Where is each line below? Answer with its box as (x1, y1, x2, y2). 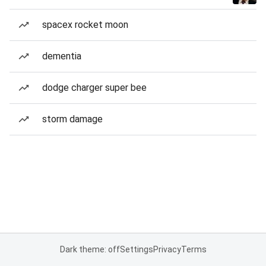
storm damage (42, 113, 103, 125)
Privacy (153, 245, 181, 254)
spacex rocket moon (42, 19, 128, 30)
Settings (119, 245, 153, 254)
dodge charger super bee (42, 82, 147, 93)
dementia (42, 50, 81, 62)
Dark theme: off (59, 245, 120, 254)
